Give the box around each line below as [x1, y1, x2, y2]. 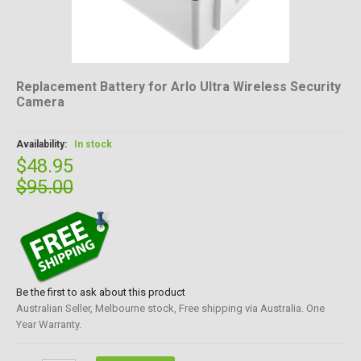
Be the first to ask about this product [15, 286, 185, 298]
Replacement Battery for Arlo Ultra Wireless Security [15, 79, 341, 94]
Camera [15, 94, 64, 110]
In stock [73, 139, 112, 150]
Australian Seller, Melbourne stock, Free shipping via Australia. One [15, 302, 325, 314]
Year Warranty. [15, 318, 81, 330]
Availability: [15, 139, 69, 150]
